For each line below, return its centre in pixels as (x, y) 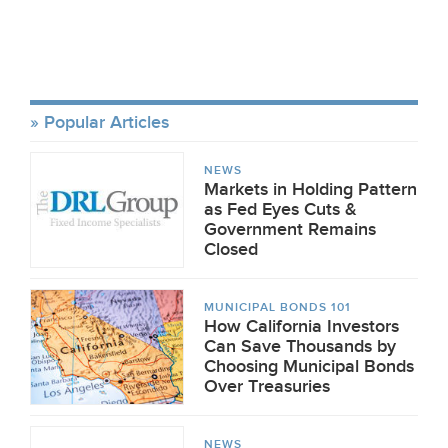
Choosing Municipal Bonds (309, 366)
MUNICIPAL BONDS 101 (277, 307)
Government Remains (290, 229)
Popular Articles (106, 122)
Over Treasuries (267, 386)
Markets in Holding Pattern (310, 189)
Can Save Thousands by (300, 346)
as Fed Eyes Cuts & (280, 209)
